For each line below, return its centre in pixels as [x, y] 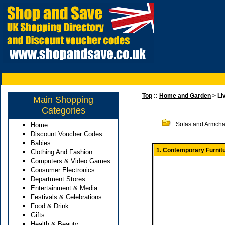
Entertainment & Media [64, 188]
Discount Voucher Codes [67, 134]
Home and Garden [185, 96]
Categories [63, 110]
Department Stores [58, 179]
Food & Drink [50, 206]
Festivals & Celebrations [66, 197]
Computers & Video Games [71, 161]
